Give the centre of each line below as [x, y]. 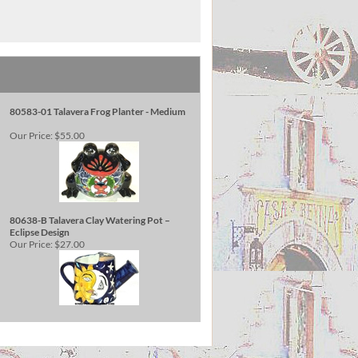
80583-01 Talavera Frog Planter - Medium [97, 111]
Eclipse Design [40, 232]
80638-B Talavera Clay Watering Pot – [90, 220]
